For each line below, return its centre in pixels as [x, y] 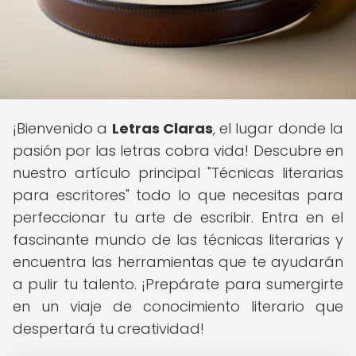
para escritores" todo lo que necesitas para [178, 195]
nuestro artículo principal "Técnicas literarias [178, 173]
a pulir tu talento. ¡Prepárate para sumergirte [178, 284]
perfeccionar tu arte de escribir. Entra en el [178, 217]
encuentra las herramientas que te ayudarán [178, 262]
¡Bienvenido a [62, 128]
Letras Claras [162, 128]
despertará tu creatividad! [108, 329]
